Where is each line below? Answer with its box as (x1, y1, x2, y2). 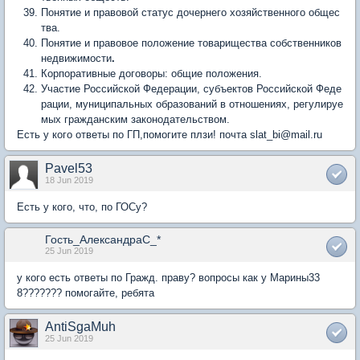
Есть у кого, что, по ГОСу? (17, 201, 147, 213)
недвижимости (41, 52, 112, 64)
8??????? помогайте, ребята (17, 287, 154, 299)
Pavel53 (45, 162, 92, 175)
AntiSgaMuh (45, 320, 116, 333)
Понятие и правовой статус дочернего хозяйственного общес (41, 6, 340, 18)
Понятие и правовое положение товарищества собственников (41, 37, 342, 49)
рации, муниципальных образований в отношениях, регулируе (41, 98, 343, 110)
